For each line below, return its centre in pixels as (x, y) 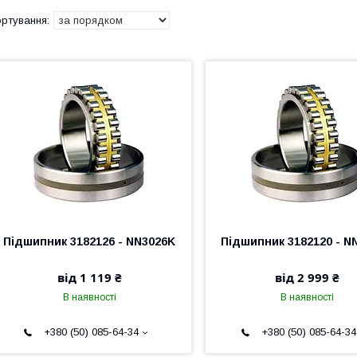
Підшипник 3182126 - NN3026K (90, 241)
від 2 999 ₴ (307, 277)
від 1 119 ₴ (89, 277)
